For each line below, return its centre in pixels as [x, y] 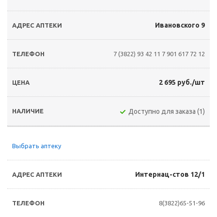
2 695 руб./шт [182, 82]
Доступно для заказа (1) [167, 111]
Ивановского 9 [180, 25]
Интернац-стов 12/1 [170, 174]
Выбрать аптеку [37, 146]
